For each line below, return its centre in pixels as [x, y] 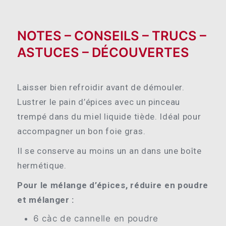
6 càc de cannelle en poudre [96, 218]
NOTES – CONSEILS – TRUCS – [112, 36]
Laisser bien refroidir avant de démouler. [101, 87]
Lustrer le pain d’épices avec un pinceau [99, 102]
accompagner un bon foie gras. [81, 131]
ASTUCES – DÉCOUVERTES [103, 52]
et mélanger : [46, 200]
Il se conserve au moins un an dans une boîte [109, 151]
